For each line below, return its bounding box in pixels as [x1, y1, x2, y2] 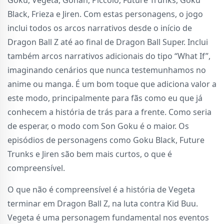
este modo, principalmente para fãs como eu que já [7, 92, 202, 103]
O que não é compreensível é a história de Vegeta [7, 183, 195, 195]
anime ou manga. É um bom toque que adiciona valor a [7, 78, 216, 89]
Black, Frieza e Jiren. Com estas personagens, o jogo [7, 8, 203, 19]
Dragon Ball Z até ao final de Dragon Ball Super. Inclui [7, 36, 208, 47]
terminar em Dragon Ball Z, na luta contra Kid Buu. [7, 197, 198, 209]
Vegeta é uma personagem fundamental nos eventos [7, 211, 209, 223]
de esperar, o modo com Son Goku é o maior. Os [7, 120, 189, 131]
